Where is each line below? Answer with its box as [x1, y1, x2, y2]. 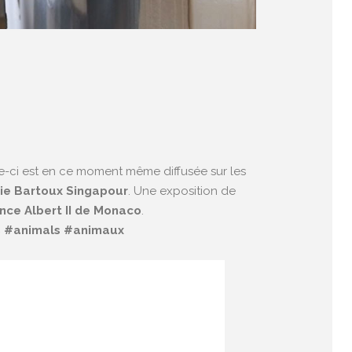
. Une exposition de [128, 184, 236, 199]
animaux [73, 223, 124, 238]
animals [13, 223, 60, 238]
